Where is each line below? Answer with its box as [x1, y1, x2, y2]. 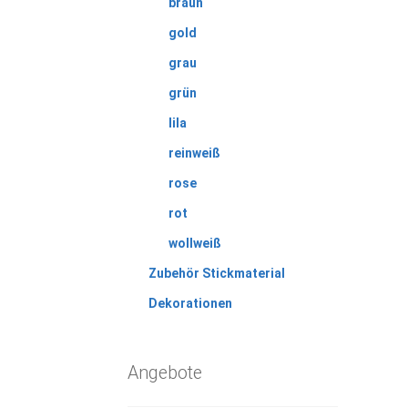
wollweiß [168, 235, 222, 250]
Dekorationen [148, 295, 232, 311]
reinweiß [168, 145, 221, 160]
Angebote [127, 362, 203, 384]
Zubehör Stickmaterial [148, 265, 285, 280]
